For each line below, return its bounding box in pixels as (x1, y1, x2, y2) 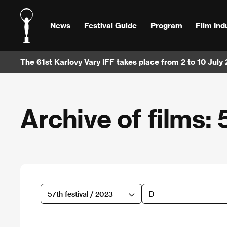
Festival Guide (84, 20, 137, 30)
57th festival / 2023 (47, 189, 113, 198)
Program (150, 20, 182, 30)
